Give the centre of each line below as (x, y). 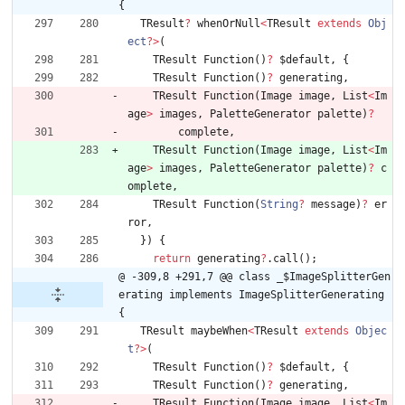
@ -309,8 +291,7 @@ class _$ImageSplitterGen (254, 277)
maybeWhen (219, 331)
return (172, 259)
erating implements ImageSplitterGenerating (251, 295)
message (333, 205)
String (279, 205)
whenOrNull (229, 24)
